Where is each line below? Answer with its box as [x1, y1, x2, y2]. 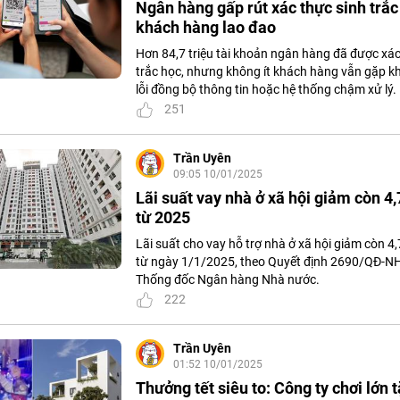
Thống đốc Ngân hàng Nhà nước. [136, 272, 320, 287]
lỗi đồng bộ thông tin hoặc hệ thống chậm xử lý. [136, 82, 396, 97]
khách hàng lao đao [136, 18, 276, 37]
